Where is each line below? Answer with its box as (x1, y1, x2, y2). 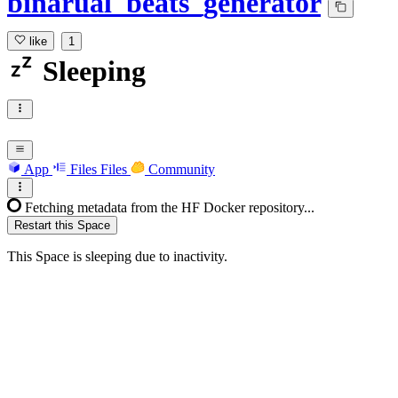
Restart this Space (14, 218, 110, 232)
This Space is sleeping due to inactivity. (7, 248, 227, 264)
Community (148, 162, 215, 178)
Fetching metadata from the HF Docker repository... (25, 199, 314, 215)
